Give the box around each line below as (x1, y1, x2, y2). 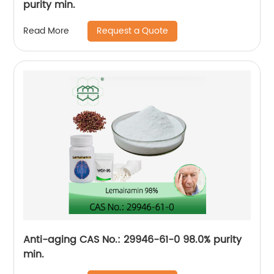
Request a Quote (97, 23, 169, 38)
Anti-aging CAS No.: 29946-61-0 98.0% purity (23, 231, 242, 248)
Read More (23, 24, 70, 39)
